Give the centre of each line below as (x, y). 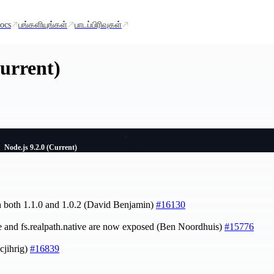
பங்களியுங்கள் (43, 24)
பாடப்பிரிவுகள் (98, 24)
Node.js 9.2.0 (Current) (41, 147)
